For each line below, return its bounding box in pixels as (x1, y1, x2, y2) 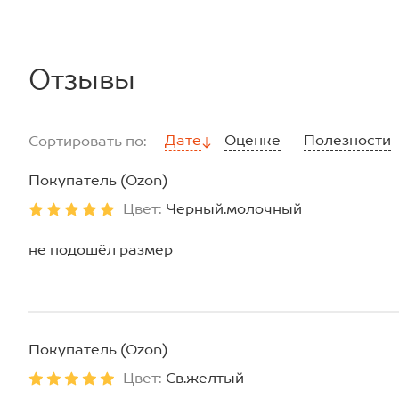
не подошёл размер (28, 241, 173, 258)
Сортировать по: (28, 133, 147, 150)
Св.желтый (166, 369, 244, 387)
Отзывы (28, 63, 135, 95)
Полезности (304, 132, 391, 149)
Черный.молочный (166, 200, 302, 217)
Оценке (224, 132, 281, 149)
